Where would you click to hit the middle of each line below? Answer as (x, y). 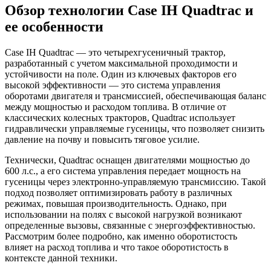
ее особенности (54, 26)
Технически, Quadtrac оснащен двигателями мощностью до (127, 160)
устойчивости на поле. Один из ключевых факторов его (121, 74)
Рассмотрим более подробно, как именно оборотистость (121, 236)
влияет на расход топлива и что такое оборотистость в (117, 247)
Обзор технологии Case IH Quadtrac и (129, 10)
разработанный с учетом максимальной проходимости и (121, 63)
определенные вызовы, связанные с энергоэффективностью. (130, 225)
